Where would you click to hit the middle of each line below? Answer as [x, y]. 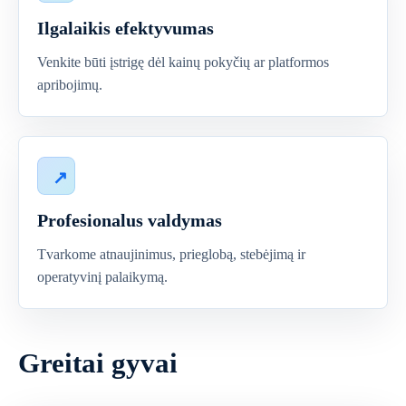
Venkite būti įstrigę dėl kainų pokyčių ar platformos [183, 62]
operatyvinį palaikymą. [102, 277]
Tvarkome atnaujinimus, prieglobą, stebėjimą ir [171, 254]
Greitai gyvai [98, 363]
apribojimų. [70, 85]
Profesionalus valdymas [130, 220]
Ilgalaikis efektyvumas [126, 28]
